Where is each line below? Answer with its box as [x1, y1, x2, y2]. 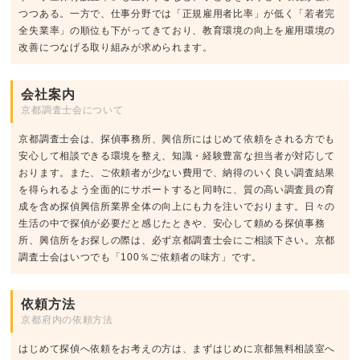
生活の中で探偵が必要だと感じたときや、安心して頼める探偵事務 [18, 217, 325, 229]
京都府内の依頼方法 [21, 313, 113, 325]
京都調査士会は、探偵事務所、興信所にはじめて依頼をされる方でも [18, 133, 336, 145]
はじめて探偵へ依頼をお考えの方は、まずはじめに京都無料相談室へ [18, 342, 336, 354]
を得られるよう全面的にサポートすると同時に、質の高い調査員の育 [18, 183, 336, 195]
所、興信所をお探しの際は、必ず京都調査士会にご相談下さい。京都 [18, 234, 336, 246]
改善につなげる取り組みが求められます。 [18, 41, 213, 53]
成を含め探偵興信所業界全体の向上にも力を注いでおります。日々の [18, 200, 336, 212]
